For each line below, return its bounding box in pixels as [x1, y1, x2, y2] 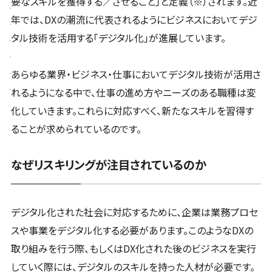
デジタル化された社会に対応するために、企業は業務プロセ [10, 205, 258, 220]
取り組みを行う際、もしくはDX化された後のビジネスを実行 [10, 241, 256, 256]
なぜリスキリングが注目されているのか [10, 156, 206, 174]
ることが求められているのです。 [10, 121, 141, 137]
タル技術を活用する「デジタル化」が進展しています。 [10, 30, 226, 46]
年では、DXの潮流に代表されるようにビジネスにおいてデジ [10, 12, 257, 27]
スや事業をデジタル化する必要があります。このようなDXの [10, 223, 253, 238]
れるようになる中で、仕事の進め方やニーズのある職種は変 [10, 85, 256, 100]
